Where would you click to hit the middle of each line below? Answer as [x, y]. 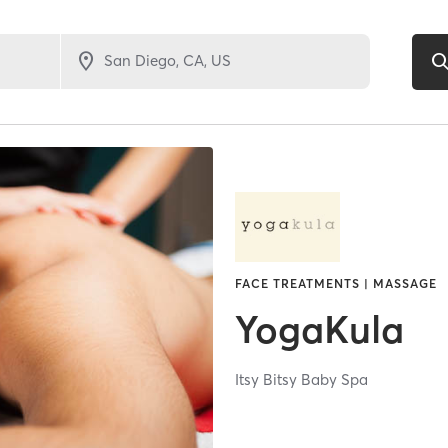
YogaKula [320, 329]
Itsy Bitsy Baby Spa [302, 379]
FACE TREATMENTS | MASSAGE [336, 283]
